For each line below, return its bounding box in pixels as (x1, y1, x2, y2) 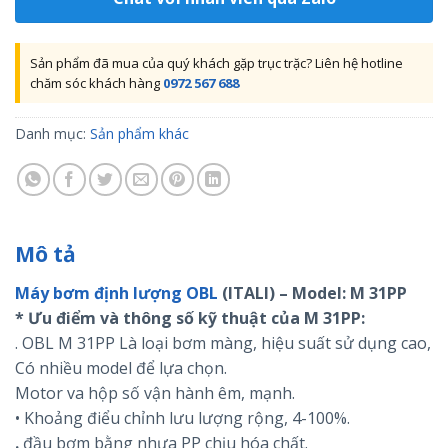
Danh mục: (15, 124, 90, 144)
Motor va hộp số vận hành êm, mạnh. (15, 382, 295, 405)
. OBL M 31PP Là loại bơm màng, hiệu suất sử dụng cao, (15, 332, 431, 355)
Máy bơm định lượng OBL (15, 282, 218, 305)
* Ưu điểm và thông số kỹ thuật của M (15, 307, 323, 330)
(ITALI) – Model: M (218, 282, 369, 305)
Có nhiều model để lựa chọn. (15, 357, 227, 380)
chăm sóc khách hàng (30, 74, 163, 93)
